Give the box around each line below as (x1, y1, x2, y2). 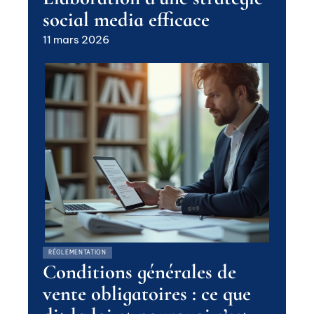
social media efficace (43, 7, 210, 32)
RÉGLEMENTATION (48, 248, 107, 256)
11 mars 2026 (43, 32, 109, 46)
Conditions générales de (43, 259, 236, 284)
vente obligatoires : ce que (43, 281, 251, 306)
